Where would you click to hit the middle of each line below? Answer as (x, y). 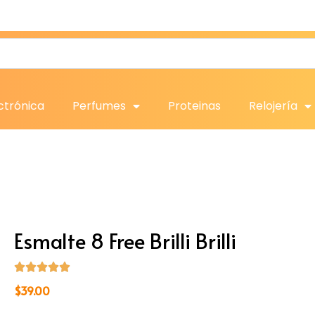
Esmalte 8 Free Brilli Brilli (126, 241)
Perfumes (99, 106)
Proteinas (194, 106)
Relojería (273, 106)
